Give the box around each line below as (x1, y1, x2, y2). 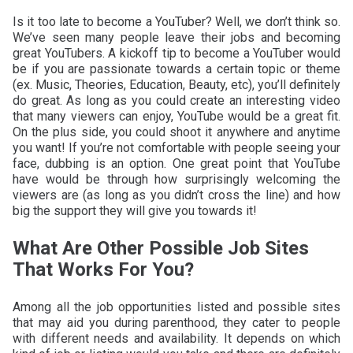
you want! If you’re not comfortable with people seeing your (13, 139, 340, 155)
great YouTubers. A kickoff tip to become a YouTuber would (13, 45, 340, 61)
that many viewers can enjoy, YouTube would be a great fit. (13, 108, 340, 124)
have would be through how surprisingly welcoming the (13, 171, 340, 187)
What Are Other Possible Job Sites (13, 236, 309, 259)
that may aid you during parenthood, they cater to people (13, 314, 340, 330)
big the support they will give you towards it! (13, 203, 257, 218)
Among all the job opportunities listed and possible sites (13, 299, 340, 314)
